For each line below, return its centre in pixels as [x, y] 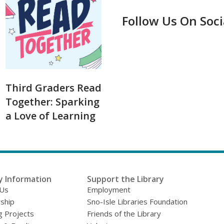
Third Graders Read [53, 88]
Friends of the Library [124, 214]
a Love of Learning [50, 116]
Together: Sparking [52, 102]
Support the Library [126, 179]
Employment [109, 190]
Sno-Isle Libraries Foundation [137, 202]
